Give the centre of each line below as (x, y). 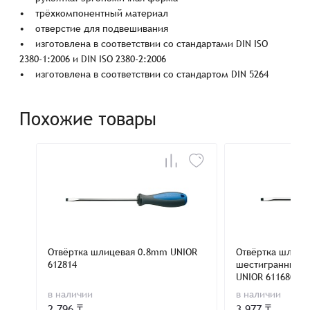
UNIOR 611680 (266, 277)
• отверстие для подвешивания (94, 28)
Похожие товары (88, 119)
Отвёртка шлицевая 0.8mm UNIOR (123, 252)
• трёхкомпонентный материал (94, 13)
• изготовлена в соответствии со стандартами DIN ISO (144, 44)
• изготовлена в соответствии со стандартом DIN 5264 (144, 74)
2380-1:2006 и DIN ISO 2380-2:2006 (93, 59)
